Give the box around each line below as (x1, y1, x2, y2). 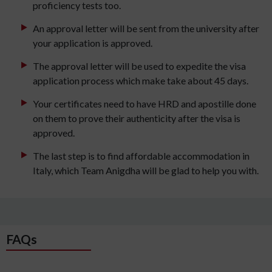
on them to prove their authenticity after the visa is (33, 112, 240, 124)
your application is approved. (33, 37, 152, 49)
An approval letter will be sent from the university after (33, 22, 259, 35)
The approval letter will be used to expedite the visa (33, 60, 246, 72)
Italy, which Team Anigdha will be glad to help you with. (33, 165, 259, 177)
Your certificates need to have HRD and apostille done (33, 98, 256, 110)
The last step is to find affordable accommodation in (33, 150, 250, 162)
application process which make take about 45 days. (33, 75, 248, 87)
